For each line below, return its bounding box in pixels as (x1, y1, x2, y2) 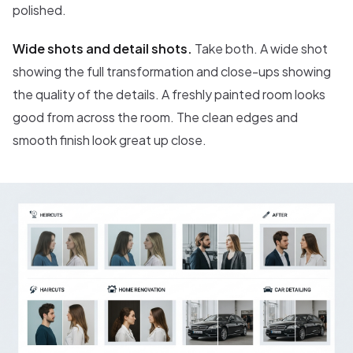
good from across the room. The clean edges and (13, 108, 298, 125)
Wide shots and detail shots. (13, 39, 192, 57)
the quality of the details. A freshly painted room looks (13, 85, 325, 102)
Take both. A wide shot (192, 39, 328, 57)
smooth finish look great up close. (13, 131, 206, 148)
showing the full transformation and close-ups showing (13, 62, 331, 80)
